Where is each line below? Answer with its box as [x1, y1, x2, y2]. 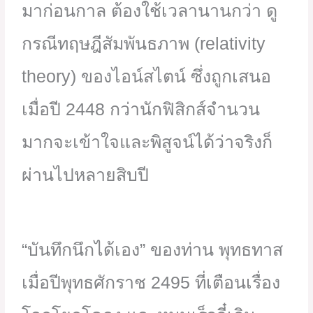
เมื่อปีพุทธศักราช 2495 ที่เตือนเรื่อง [22, 272, 281, 292]
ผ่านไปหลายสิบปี [22, 164, 150, 184]
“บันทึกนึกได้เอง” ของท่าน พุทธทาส [22, 239, 284, 259]
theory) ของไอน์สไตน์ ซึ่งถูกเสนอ [22, 66, 272, 86]
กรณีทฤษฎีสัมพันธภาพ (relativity [22, 33, 266, 53]
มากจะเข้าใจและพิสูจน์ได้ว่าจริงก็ [22, 131, 273, 152]
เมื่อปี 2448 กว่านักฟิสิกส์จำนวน [22, 99, 261, 119]
